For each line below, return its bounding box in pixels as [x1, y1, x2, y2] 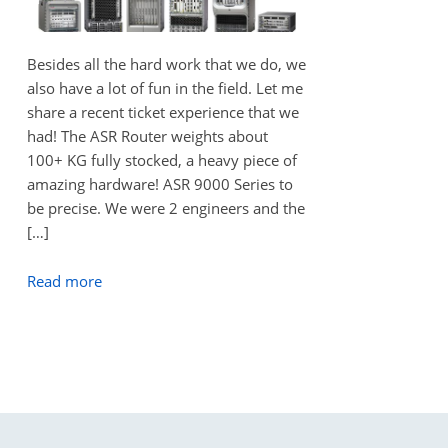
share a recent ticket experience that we [26, 102, 299, 123]
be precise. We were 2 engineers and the [26, 198, 305, 219]
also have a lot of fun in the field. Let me [26, 78, 303, 99]
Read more [26, 270, 102, 291]
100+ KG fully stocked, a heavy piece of [26, 150, 297, 171]
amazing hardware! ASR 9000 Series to [26, 174, 293, 195]
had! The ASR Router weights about [26, 126, 268, 147]
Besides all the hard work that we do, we [26, 54, 306, 75]
